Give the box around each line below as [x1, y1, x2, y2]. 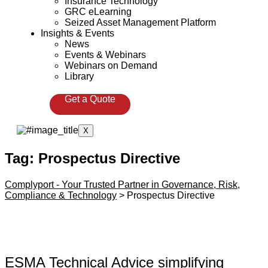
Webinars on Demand [65, 60, 157, 71]
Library [65, 71, 94, 81]
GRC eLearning [65, 7, 132, 17]
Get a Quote [65, 94, 115, 104]
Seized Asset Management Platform [65, 17, 216, 28]
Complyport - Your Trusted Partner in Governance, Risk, [5, 179, 240, 190]
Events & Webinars [65, 50, 146, 60]
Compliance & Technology [5, 190, 117, 200]
